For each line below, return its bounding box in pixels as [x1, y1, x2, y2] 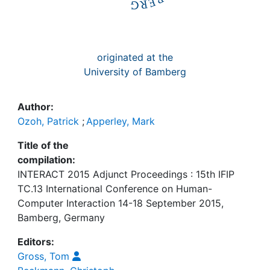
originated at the [97, 51, 173, 63]
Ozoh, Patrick [17, 115, 79, 127]
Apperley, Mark [86, 115, 155, 127]
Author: [17, 101, 54, 113]
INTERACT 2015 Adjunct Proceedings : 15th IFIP [17, 168, 234, 180]
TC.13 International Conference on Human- [17, 183, 212, 195]
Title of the [17, 139, 69, 151]
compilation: [17, 154, 75, 166]
